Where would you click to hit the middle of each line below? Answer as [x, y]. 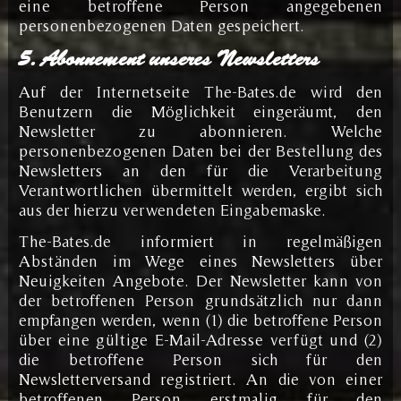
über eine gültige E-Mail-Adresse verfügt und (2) [200, 339]
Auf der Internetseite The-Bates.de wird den [200, 91]
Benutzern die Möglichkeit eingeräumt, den [200, 111]
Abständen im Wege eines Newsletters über [200, 260]
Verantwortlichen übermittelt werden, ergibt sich [200, 190]
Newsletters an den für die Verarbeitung [200, 170]
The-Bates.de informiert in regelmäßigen [200, 241]
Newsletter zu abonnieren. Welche [200, 131]
